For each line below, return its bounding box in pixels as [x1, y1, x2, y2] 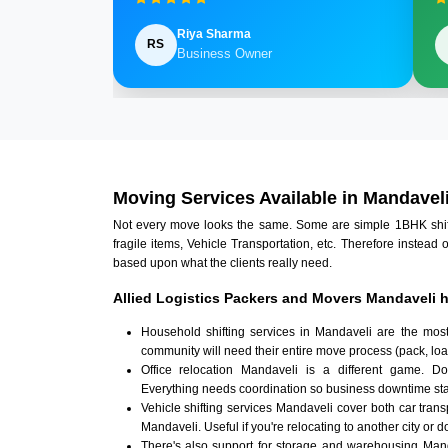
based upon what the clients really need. [112, 256, 332, 271]
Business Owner [176, 46, 272, 62]
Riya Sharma [176, 27, 251, 42]
